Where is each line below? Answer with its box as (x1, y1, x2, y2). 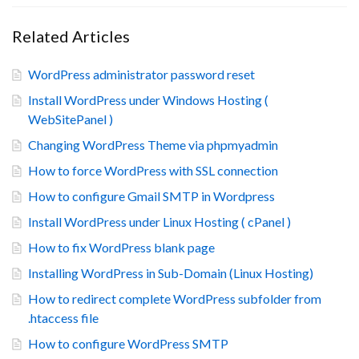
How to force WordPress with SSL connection (28, 163, 278, 178)
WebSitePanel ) (28, 111, 113, 127)
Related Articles (12, 26, 130, 46)
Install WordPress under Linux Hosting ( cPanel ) (28, 214, 291, 229)
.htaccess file (28, 310, 99, 325)
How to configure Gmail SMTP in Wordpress (28, 188, 275, 204)
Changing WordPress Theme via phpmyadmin (28, 137, 278, 152)
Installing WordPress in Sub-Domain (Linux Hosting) (28, 265, 313, 280)
